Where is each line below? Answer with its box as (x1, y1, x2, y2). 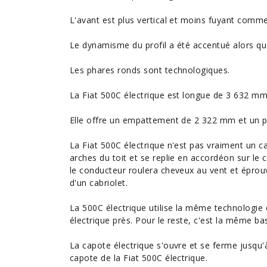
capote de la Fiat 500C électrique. (70, 252, 208, 263)
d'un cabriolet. (70, 177, 128, 188)
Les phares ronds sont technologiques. (70, 64, 230, 76)
